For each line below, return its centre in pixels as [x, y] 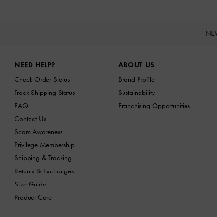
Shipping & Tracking [43, 158]
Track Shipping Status [45, 92]
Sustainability [137, 92]
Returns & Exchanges [44, 171]
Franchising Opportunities [154, 105]
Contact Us [30, 118]
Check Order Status [42, 79]
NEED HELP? [35, 65]
